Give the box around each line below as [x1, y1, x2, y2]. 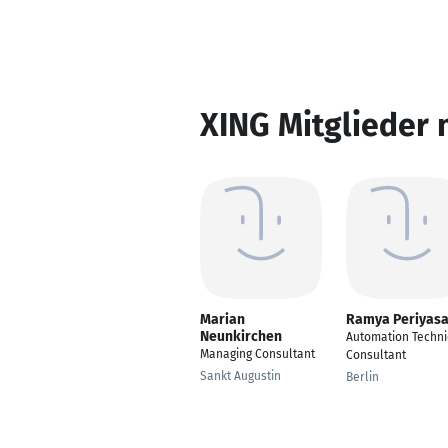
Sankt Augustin [200, 369, 281, 383]
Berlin [346, 370, 379, 384]
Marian [200, 311, 245, 328]
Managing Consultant [200, 347, 315, 361]
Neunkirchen [200, 328, 282, 345]
